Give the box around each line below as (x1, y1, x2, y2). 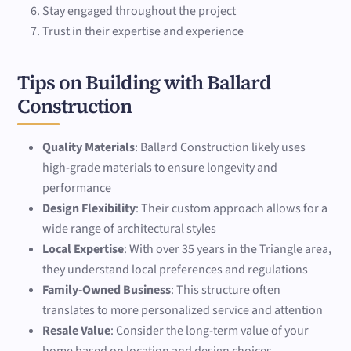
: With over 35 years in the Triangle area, (124, 241, 332, 259)
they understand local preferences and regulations (42, 261, 309, 279)
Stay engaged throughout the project (42, 2, 237, 20)
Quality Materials (42, 139, 136, 157)
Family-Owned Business (42, 281, 172, 299)
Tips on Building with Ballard (17, 69, 272, 96)
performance (42, 179, 112, 197)
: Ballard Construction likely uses (135, 139, 306, 157)
